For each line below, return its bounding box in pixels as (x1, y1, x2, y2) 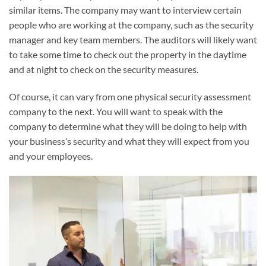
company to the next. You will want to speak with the (9, 106, 223, 118)
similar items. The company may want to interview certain (9, 4, 242, 16)
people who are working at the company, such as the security (9, 19, 254, 31)
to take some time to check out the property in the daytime (9, 49, 246, 61)
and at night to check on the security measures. (9, 64, 198, 75)
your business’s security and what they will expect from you (9, 135, 249, 147)
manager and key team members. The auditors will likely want (9, 34, 257, 46)
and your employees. (9, 150, 93, 162)
